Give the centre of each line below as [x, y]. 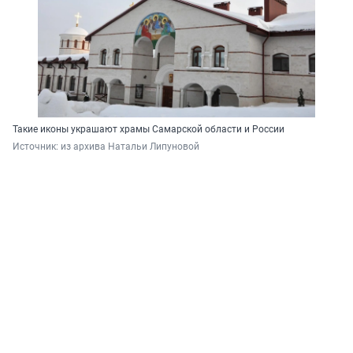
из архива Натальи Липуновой [130, 147]
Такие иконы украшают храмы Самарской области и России [149, 130]
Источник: [37, 147]
